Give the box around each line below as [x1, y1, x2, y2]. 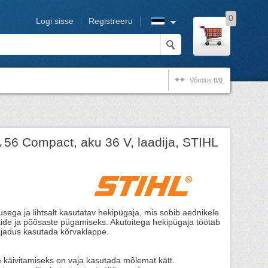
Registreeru [89, 17, 133, 26]
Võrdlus [190, 77, 214, 84]
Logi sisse [36, 17, 74, 26]
